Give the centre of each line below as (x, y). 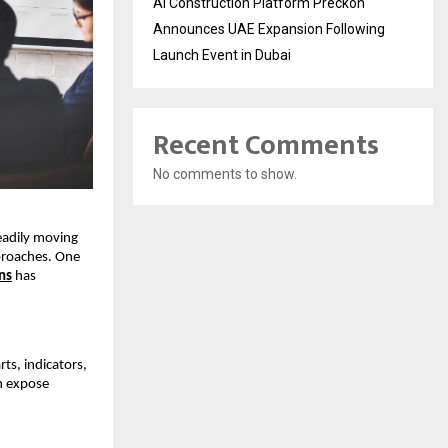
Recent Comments (266, 145)
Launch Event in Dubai (222, 54)
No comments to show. (225, 173)
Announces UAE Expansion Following (269, 28)
